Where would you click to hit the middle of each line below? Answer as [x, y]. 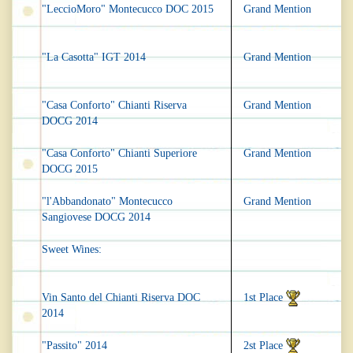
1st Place [265, 298]
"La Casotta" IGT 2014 [94, 58]
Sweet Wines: [72, 250]
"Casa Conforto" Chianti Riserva [114, 106]
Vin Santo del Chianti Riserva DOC [121, 298]
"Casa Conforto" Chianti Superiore [119, 154]
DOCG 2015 [70, 169]
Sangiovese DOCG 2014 [96, 217]
